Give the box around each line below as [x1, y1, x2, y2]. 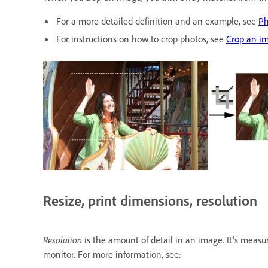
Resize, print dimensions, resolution [43, 191, 257, 209]
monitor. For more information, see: [43, 248, 181, 260]
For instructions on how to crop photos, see [56, 32, 226, 45]
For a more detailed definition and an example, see [56, 14, 258, 27]
